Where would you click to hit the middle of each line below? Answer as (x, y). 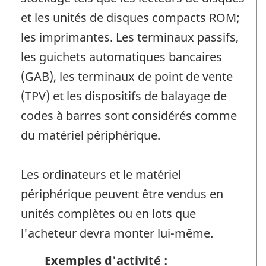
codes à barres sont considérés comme (129, 115)
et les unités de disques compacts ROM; (130, 17)
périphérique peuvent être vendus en (122, 194)
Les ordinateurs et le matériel (101, 174)
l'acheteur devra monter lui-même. (117, 233)
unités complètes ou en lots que (108, 213)
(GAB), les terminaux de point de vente (127, 76)
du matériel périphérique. (91, 135)
